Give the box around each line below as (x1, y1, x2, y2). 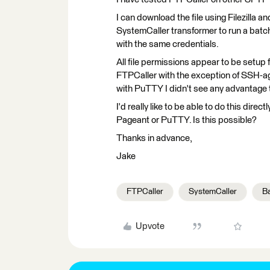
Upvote (135, 222, 165, 231)
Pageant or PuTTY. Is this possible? (116, 116, 257, 125)
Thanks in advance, (116, 134, 192, 143)
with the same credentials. (116, 40, 219, 49)
